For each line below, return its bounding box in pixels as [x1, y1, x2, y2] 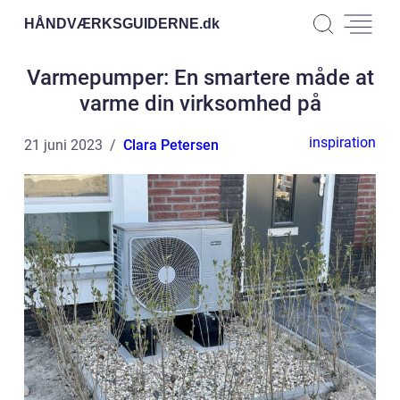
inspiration [309, 134, 376, 151]
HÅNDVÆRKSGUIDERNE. [24, 15, 203, 31]
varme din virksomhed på [79, 91, 321, 116]
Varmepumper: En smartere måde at [26, 65, 374, 90]
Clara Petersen [123, 137, 219, 154]
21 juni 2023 [24, 137, 103, 154]
